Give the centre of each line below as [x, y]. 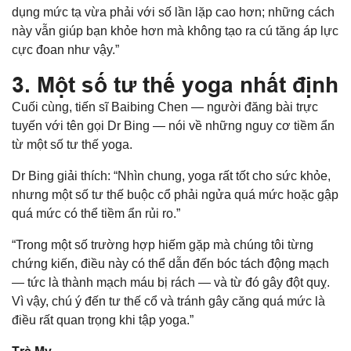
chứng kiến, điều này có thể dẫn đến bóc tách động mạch [170, 263]
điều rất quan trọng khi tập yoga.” [103, 320]
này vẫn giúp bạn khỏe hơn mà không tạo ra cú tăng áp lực [175, 31]
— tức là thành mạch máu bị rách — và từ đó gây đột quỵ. [171, 282]
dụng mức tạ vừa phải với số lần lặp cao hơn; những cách [173, 12]
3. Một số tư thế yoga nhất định [175, 85]
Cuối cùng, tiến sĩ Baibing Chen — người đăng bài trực [165, 107]
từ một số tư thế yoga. [72, 144]
